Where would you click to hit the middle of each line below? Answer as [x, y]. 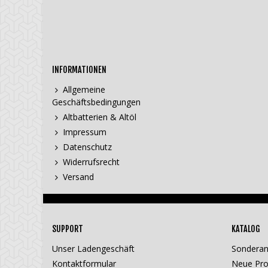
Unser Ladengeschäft [93, 249]
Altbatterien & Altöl [100, 117]
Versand [78, 177]
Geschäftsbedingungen [96, 102]
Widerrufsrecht [91, 162]
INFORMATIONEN [79, 70]
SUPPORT [68, 229]
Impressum [85, 132]
